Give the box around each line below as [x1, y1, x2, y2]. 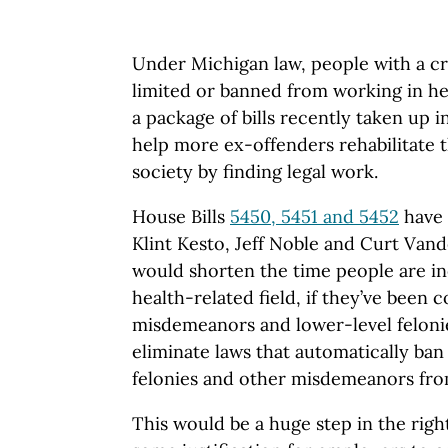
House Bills [132, 204, 230, 228]
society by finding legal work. [132, 159, 378, 183]
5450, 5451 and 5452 [230, 204, 399, 228]
